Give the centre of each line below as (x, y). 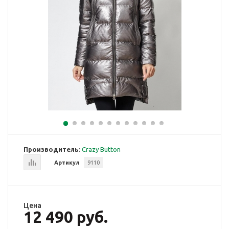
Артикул (67, 163)
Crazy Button (101, 149)
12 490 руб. (66, 217)
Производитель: (52, 149)
